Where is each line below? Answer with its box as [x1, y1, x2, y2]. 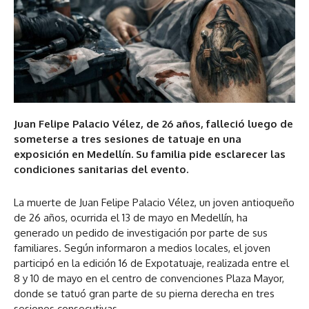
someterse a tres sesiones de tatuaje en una [14, 132, 241, 146]
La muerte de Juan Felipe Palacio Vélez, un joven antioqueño [14, 196, 295, 210]
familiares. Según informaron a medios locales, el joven [14, 241, 270, 255]
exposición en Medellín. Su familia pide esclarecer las [14, 148, 286, 161]
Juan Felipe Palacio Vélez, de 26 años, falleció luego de [14, 117, 293, 131]
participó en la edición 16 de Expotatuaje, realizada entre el [14, 257, 289, 270]
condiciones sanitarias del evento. [14, 163, 188, 177]
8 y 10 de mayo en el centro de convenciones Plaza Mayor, [14, 272, 284, 286]
